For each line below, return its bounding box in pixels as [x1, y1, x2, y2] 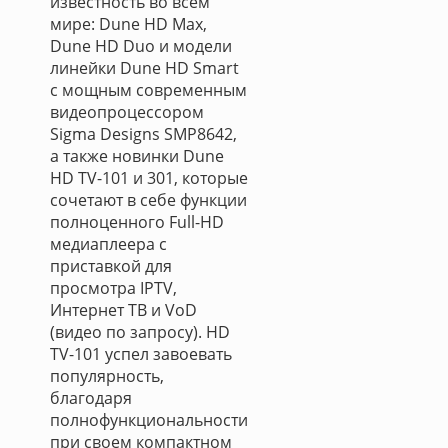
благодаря [50, 387, 132, 409]
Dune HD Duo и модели [50, 35, 232, 57]
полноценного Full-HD [50, 211, 224, 233]
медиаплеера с [50, 233, 167, 255]
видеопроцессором [50, 101, 204, 123]
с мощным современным [50, 79, 247, 101]
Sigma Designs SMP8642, [50, 123, 237, 145]
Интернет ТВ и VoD [50, 299, 197, 321]
